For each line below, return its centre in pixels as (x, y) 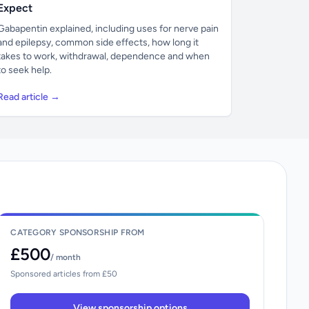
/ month (66, 257)
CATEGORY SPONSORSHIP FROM (78, 232)
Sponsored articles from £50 (64, 273)
